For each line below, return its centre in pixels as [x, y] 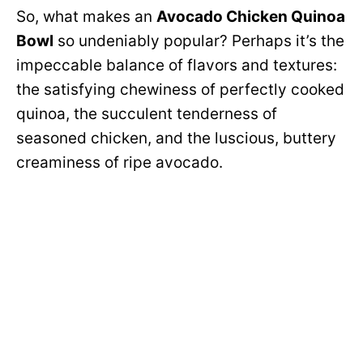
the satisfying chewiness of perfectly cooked [180, 90]
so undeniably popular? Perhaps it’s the [199, 41]
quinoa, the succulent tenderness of [147, 114]
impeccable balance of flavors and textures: [177, 65]
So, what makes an [86, 17]
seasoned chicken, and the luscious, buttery [176, 138]
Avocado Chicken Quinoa [251, 17]
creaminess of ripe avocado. [120, 162]
